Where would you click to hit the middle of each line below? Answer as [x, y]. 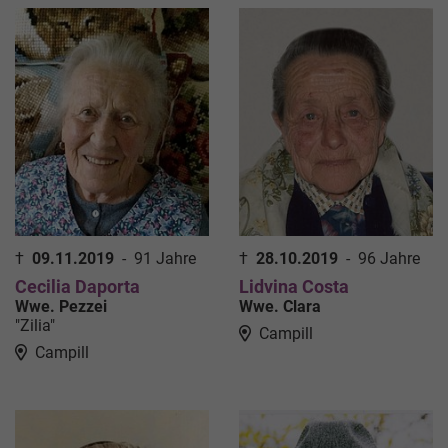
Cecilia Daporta [77, 287]
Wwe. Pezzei [61, 307]
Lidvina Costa [294, 287]
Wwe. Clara [280, 307]
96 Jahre [389, 259]
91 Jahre [165, 259]
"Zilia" [35, 326]
